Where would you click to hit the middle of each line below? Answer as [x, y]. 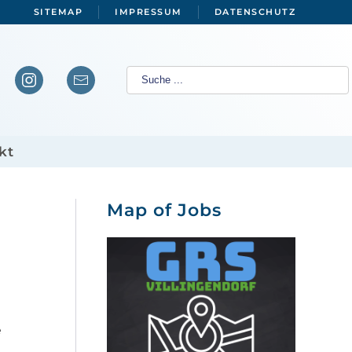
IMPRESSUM [148, 12]
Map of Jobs [164, 211]
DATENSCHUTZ [255, 12]
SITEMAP [58, 12]
